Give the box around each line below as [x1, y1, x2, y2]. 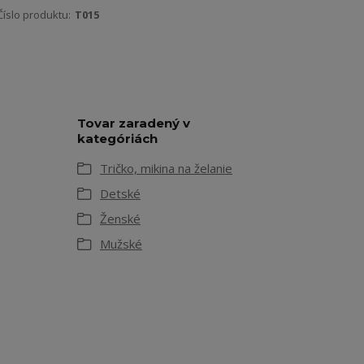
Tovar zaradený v [77, 115, 190, 131]
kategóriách [77, 131, 158, 146]
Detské [100, 185, 141, 201]
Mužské [100, 236, 142, 252]
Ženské [100, 210, 141, 227]
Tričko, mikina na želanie [100, 160, 232, 176]
